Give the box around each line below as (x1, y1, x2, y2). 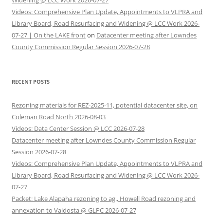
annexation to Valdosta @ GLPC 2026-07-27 (12, 206, 136, 215)
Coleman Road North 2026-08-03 (12, 112, 106, 121)
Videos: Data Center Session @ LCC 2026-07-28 (12, 124, 145, 133)
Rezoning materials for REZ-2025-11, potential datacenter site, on (12, 101, 198, 109)
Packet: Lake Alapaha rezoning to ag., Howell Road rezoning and (12, 194, 196, 203)
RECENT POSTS (12, 78, 50, 85)
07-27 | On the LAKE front (12, 31, 86, 39)
